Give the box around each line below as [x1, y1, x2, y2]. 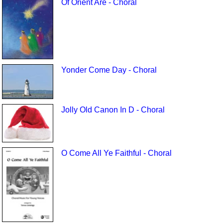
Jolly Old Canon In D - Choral [61, 106, 165, 114]
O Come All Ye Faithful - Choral [61, 148, 172, 157]
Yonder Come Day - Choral [61, 66, 157, 75]
